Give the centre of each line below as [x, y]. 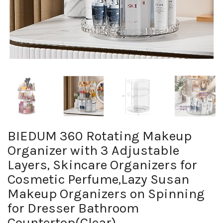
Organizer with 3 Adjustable [93, 150]
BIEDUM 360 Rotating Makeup [100, 136]
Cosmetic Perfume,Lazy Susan [98, 179]
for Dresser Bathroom [73, 208]
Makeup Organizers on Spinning [106, 194]
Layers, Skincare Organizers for [102, 165]
